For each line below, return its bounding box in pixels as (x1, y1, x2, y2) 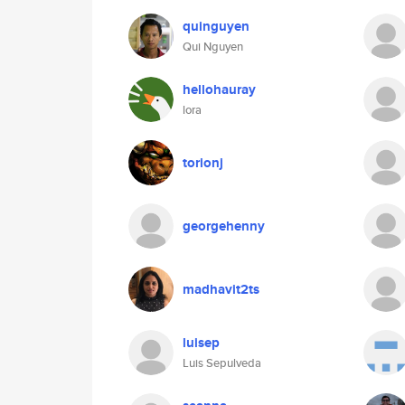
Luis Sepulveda (183, 354, 261, 372)
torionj (183, 153, 223, 173)
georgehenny (183, 216, 265, 236)
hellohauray (183, 80, 256, 99)
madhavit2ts (183, 279, 259, 299)
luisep (183, 333, 220, 353)
